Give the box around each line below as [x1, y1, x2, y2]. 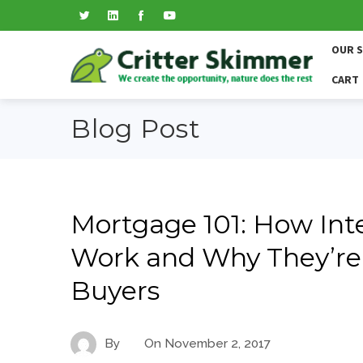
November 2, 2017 [164, 335, 271, 351]
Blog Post [70, 113, 201, 144]
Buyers [70, 275, 160, 306]
